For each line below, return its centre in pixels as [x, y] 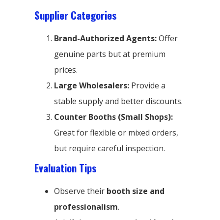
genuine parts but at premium [110, 54]
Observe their [80, 191]
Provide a [147, 85]
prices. [66, 69]
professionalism [86, 206]
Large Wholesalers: [92, 85]
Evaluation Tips [66, 167]
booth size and [136, 191]
